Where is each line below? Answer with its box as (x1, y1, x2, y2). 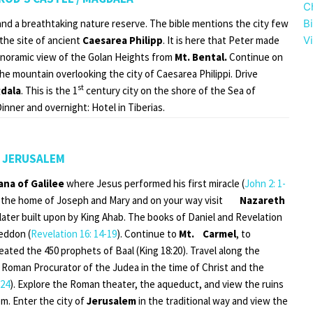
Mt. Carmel (179, 226, 236, 240)
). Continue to (117, 226, 179, 240)
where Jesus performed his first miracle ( (64, 176, 245, 190)
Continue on (229, 50, 283, 64)
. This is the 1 (21, 83, 78, 97)
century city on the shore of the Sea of (84, 83, 256, 97)
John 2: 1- (245, 176, 286, 190)
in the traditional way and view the (138, 293, 288, 307)
